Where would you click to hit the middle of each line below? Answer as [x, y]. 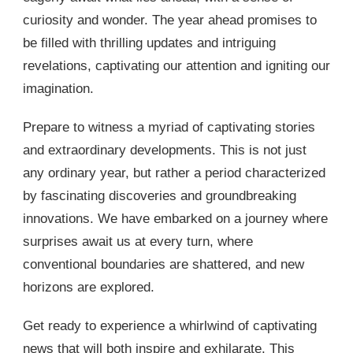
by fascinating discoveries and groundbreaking [160, 196]
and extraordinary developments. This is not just [165, 150]
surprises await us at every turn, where [138, 242]
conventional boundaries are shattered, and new [163, 265]
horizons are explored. [89, 288]
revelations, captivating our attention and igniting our [176, 66]
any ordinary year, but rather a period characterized [174, 173]
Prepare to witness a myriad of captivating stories [169, 128]
